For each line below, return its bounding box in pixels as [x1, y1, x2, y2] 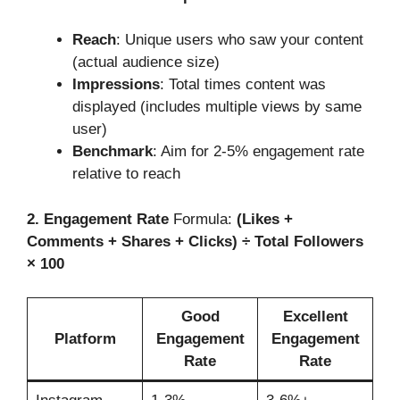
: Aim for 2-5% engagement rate [153, 143, 364, 161]
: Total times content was [160, 76, 326, 94]
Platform [54, 330, 116, 348]
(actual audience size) [72, 54, 220, 71]
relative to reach [72, 165, 180, 183]
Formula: [169, 210, 237, 228]
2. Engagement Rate [27, 210, 169, 228]
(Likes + [237, 210, 293, 228]
